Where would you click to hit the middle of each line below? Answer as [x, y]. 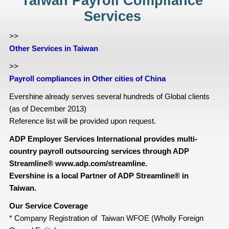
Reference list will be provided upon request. [82, 121]
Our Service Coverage [48, 205]
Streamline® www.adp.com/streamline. [78, 163]
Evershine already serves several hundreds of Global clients [109, 96]
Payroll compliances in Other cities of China [87, 78]
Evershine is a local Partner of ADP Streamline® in [99, 175]
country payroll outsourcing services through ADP [99, 151]
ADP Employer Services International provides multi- [103, 139]
